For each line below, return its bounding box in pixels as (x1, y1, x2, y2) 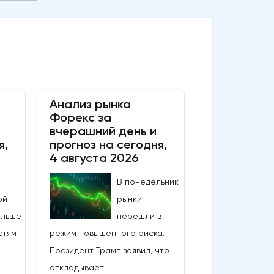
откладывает (49, 262, 104, 272)
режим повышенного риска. (49, 228, 165, 238)
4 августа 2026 (49, 150, 139, 165)
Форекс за (49, 109, 111, 125)
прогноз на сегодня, (49, 136, 167, 152)
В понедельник (116, 176, 179, 187)
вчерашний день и (49, 123, 157, 138)
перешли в (116, 210, 161, 221)
